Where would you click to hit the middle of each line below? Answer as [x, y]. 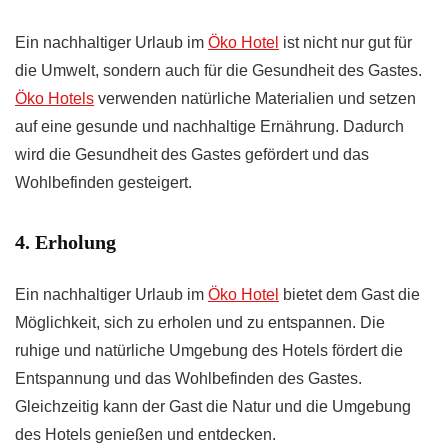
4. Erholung [65, 241]
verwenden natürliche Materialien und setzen [255, 98]
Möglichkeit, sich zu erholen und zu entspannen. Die [200, 322]
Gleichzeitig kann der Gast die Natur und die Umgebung [213, 406]
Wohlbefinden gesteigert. [103, 182]
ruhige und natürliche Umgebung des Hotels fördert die [209, 350]
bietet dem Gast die [349, 294]
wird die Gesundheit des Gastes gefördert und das [192, 154]
